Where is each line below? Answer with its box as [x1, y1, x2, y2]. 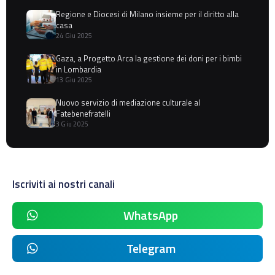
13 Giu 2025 [56, 75, 93, 85]
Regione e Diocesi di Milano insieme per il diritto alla [56, 8, 239, 21]
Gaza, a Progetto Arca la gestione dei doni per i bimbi [56, 52, 242, 65]
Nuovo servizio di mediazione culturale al [56, 96, 200, 109]
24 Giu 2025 [56, 31, 93, 41]
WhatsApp [123, 206, 178, 225]
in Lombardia [56, 63, 101, 76]
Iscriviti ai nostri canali [12, 176, 115, 193]
